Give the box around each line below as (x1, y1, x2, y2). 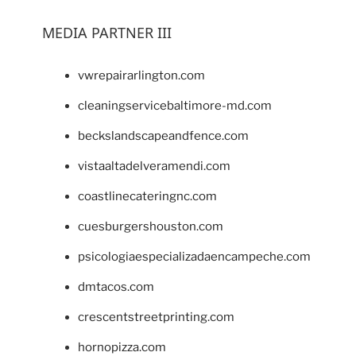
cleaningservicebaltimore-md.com (77, 98, 272, 113)
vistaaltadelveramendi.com (77, 158, 230, 173)
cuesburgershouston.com (77, 219, 223, 234)
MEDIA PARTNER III (41, 23, 172, 43)
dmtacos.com (77, 279, 154, 294)
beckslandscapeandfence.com (77, 128, 249, 143)
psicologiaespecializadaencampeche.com (77, 249, 311, 264)
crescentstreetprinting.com (77, 309, 234, 324)
